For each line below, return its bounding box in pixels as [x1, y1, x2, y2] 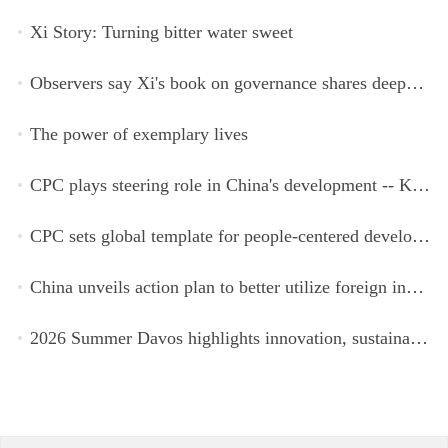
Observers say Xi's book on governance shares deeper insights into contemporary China [405, 72, 424, 93]
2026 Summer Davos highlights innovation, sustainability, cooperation [409, 328, 428, 349]
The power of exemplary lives [29, 123, 248, 144]
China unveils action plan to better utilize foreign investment [405, 277, 424, 298]
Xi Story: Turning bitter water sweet [29, 21, 293, 42]
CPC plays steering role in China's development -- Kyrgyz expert [411, 175, 430, 196]
